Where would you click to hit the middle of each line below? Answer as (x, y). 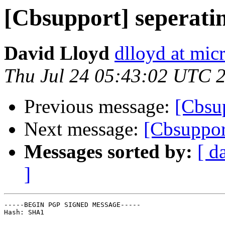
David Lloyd (57, 53)
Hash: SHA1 (24, 212)
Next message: (84, 129)
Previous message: (99, 106)
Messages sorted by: (108, 152)
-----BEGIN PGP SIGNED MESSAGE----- (72, 205)
